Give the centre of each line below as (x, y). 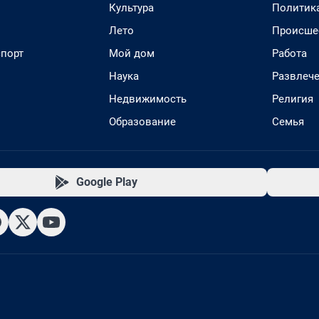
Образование (142, 122)
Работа (289, 53)
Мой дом (132, 53)
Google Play (106, 182)
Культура (131, 8)
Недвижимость (148, 99)
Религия (293, 99)
